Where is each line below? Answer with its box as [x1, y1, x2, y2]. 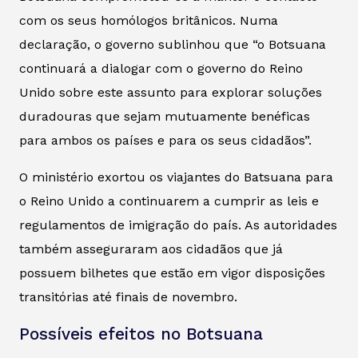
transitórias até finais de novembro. [19, 288, 237, 304]
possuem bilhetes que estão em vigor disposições [19, 265, 325, 280]
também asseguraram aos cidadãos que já [19, 241, 283, 257]
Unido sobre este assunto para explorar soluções [19, 84, 322, 100]
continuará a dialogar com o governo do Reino [19, 60, 303, 76]
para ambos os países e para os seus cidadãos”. [19, 132, 312, 148]
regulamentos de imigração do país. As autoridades [19, 217, 337, 233]
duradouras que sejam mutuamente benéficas [19, 108, 310, 124]
